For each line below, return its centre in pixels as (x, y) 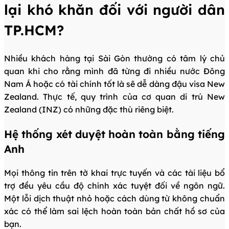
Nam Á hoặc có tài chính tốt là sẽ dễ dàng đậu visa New (114, 84)
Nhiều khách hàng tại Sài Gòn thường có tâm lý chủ (114, 58)
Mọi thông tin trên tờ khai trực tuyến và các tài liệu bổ (114, 173)
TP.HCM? (34, 30)
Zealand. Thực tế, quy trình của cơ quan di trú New (114, 96)
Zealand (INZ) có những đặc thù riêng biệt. (89, 109)
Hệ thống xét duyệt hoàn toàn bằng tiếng (114, 134)
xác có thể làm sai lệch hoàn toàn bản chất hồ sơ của (114, 211)
